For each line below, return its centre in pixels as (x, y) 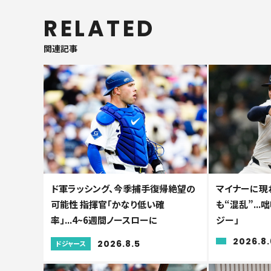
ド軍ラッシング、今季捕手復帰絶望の (123, 188)
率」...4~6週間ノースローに (104, 220)
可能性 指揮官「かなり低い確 (108, 204)
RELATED (100, 29)
